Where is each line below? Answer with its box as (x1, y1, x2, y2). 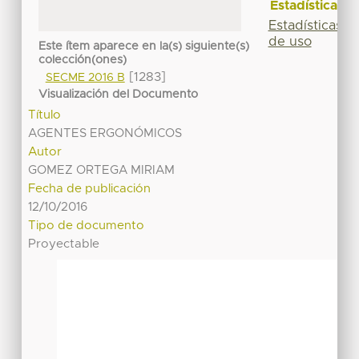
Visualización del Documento (38, 89, 199, 101)
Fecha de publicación (28, 183, 151, 196)
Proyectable (28, 238, 100, 251)
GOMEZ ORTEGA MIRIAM (28, 164, 175, 177)
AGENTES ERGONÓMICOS (28, 127, 183, 140)
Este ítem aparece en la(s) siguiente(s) (38, 41, 250, 53)
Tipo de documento (28, 220, 145, 232)
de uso (268, 34, 312, 48)
